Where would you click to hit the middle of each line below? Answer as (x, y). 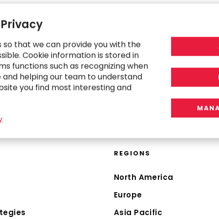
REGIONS (132, 153)
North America (143, 177)
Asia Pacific (138, 212)
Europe (128, 195)
